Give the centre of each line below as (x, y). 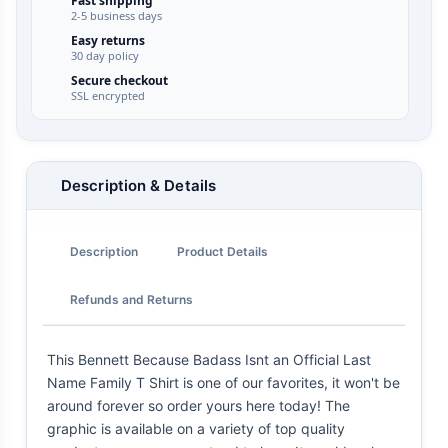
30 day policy (104, 56)
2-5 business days (116, 16)
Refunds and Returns (131, 299)
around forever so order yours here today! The (198, 406)
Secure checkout (119, 81)
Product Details (222, 251)
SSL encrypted (107, 96)
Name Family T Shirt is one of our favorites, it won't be (223, 383)
